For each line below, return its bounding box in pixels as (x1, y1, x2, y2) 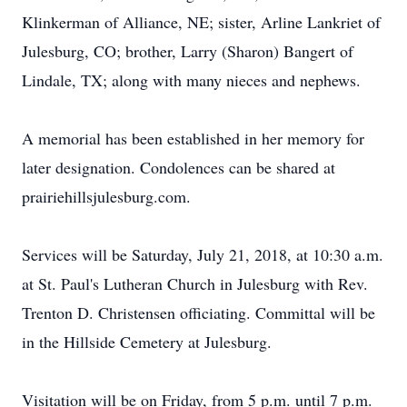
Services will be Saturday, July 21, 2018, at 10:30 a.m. (22, 243, 383, 265)
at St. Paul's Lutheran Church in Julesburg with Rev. (22, 273, 368, 294)
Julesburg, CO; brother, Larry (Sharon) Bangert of (22, 40, 353, 62)
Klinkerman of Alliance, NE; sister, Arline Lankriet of (22, 11, 381, 33)
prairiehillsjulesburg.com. (22, 185, 191, 207)
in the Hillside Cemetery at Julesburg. (22, 331, 272, 352)
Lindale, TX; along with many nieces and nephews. (22, 69, 361, 91)
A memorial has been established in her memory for (22, 127, 364, 149)
